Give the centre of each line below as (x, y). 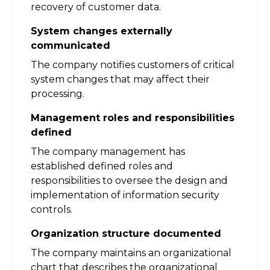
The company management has (108, 151)
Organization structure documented (126, 233)
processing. (58, 93)
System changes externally (102, 31)
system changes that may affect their (120, 79)
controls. (52, 209)
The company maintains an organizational (131, 253)
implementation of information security (125, 195)
